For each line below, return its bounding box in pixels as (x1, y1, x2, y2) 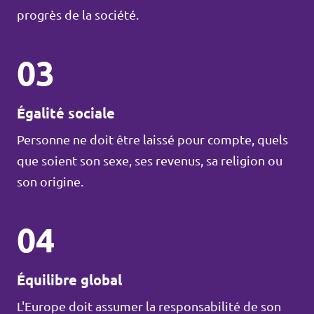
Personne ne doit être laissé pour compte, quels (17, 132, 288, 146)
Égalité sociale (17, 105, 115, 121)
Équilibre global (17, 272, 122, 288)
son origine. (17, 175, 83, 189)
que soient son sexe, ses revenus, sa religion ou (17, 153, 282, 168)
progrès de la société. (17, 8, 139, 22)
